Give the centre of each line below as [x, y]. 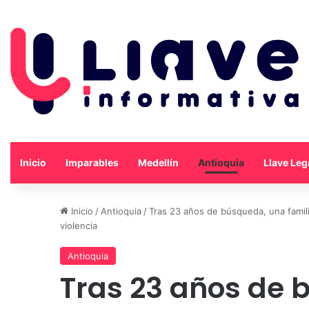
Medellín [158, 162]
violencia [79, 225]
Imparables [92, 162]
